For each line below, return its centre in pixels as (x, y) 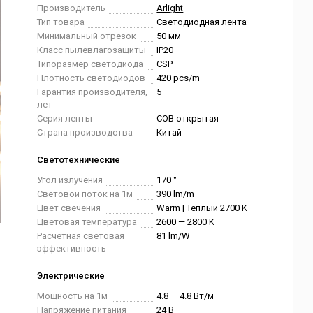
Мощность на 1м (73, 296)
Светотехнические (79, 160)
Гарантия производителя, (93, 92)
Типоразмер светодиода (90, 64)
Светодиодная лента (202, 22)
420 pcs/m (179, 78)
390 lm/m (176, 194)
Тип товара (61, 22)
